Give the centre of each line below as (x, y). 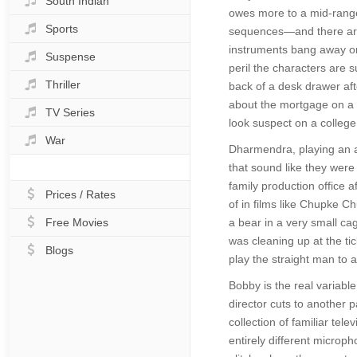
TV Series (70, 112)
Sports (62, 29)
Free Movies (77, 222)
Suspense (71, 57)
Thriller (63, 84)
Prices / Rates (80, 194)
